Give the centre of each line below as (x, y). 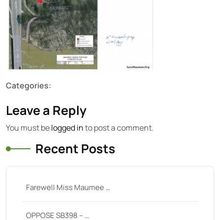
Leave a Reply (46, 110)
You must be (28, 128)
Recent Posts (75, 149)
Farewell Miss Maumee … (68, 187)
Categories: (28, 85)
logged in (67, 128)
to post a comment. (119, 128)
